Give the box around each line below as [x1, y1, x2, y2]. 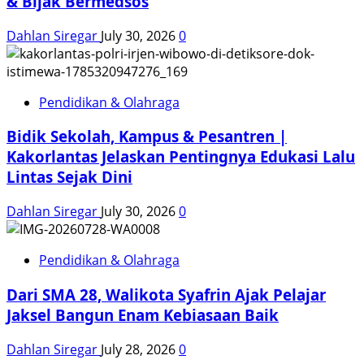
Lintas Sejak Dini [6, 167, 132, 188]
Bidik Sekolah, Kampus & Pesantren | [6, 126, 287, 147]
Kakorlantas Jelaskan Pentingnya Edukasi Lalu [6, 146, 355, 167]
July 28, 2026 [101, 340, 179, 358]
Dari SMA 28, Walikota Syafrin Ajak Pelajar [6, 284, 326, 305]
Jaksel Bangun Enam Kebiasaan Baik [6, 304, 279, 325]
